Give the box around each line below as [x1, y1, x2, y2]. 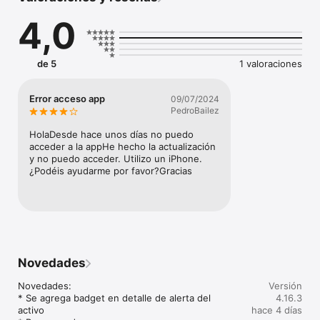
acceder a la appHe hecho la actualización [29, 141, 216, 153]
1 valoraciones [239, 58, 302, 70]
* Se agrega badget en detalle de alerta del [18, 292, 214, 304]
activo [18, 304, 44, 316]
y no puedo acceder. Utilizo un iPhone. [29, 153, 202, 165]
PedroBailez [171, 105, 219, 116]
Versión [269, 280, 302, 292]
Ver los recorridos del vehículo [18, 18, 154, 30]
